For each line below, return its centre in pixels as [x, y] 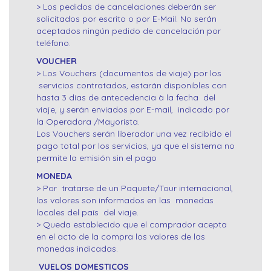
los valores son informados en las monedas [125, 201]
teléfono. [54, 43]
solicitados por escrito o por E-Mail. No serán [126, 19]
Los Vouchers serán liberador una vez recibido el [134, 134]
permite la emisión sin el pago [96, 158]
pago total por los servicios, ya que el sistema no [135, 146]
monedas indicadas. [77, 249]
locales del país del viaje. [87, 213]
